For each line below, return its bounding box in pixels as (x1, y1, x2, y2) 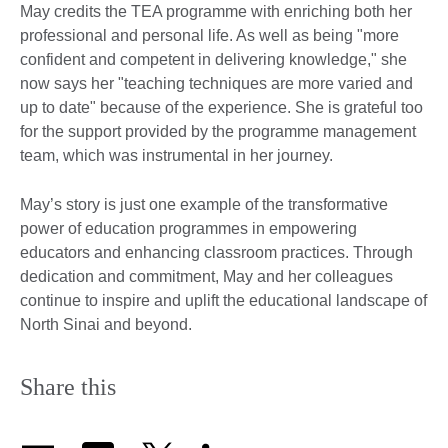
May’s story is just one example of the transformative (20, 195, 388, 213)
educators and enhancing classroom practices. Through (20, 243, 413, 261)
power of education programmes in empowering (20, 219, 357, 237)
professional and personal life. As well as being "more (20, 26, 399, 44)
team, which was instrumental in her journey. (20, 146, 333, 164)
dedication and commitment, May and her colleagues (20, 267, 393, 285)
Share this (20, 373, 116, 400)
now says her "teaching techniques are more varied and (20, 74, 413, 92)
